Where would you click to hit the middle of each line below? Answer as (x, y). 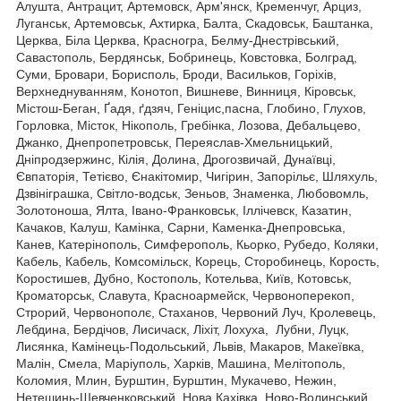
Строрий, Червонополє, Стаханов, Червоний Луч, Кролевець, (196, 312)
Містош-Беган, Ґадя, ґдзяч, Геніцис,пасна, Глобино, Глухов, (191, 108)
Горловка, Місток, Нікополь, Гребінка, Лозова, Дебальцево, (188, 125)
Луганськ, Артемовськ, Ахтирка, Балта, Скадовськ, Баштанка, (195, 23)
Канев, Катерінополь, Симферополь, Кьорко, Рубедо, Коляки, (197, 244)
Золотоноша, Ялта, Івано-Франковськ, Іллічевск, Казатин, (184, 210)
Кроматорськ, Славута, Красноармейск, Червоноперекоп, (185, 295)
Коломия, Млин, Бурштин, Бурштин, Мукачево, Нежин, (176, 380)
